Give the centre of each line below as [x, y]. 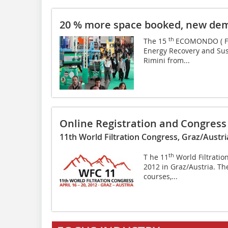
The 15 [156, 41]
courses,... [160, 177]
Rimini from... [166, 61]
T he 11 [156, 157]
